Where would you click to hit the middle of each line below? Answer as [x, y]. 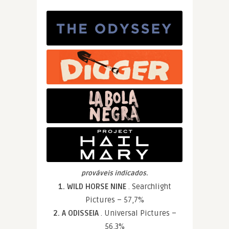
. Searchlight [150, 187]
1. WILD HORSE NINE [93, 187]
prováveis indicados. [114, 173]
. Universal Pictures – [138, 213]
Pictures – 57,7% [114, 200]
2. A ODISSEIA [77, 213]
